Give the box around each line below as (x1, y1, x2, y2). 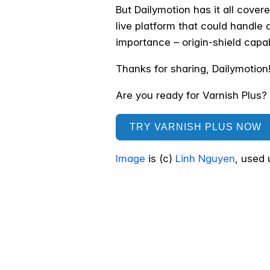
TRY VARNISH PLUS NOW (130, 122, 262, 133)
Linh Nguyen (175, 152, 235, 165)
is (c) (145, 152, 175, 165)
